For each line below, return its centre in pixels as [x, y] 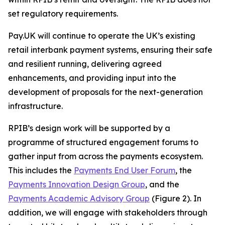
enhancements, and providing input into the [92, 78]
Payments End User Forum [125, 170]
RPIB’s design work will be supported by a [89, 128]
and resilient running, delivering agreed [85, 64]
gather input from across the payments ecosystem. [105, 156]
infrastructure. [35, 106]
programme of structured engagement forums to [103, 142]
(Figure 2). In [176, 198]
